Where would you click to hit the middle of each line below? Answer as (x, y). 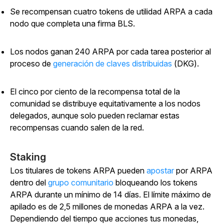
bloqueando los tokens (155, 182)
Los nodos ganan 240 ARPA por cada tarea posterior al (110, 51)
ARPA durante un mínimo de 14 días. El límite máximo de (110, 194)
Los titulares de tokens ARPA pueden (78, 170)
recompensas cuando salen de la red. (78, 127)
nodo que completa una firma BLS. (72, 23)
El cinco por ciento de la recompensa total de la (95, 91)
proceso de (31, 63)
